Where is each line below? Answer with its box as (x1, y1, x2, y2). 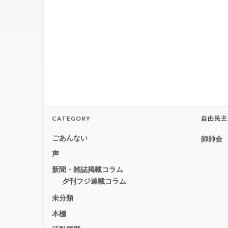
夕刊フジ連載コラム (62, 177, 126, 185)
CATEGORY (52, 115, 91, 122)
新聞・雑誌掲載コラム (52, 165, 123, 174)
